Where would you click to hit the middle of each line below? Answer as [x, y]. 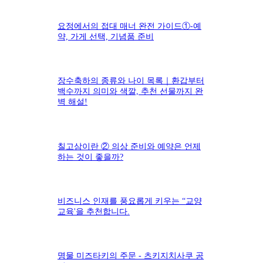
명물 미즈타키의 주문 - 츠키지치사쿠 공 [131, 256]
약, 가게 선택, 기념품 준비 [106, 37]
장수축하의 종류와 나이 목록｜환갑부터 [131, 81]
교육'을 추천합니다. [94, 211]
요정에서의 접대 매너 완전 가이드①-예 [129, 26]
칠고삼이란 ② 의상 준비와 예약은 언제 [129, 146]
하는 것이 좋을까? [90, 157]
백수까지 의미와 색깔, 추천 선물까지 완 [130, 92]
